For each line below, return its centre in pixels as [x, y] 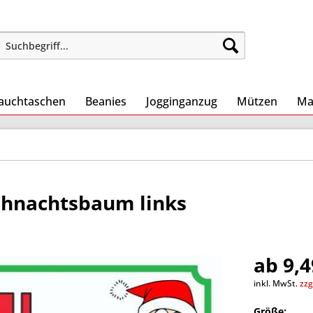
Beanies [106, 101]
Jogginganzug [182, 101]
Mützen [257, 101]
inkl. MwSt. [277, 283]
